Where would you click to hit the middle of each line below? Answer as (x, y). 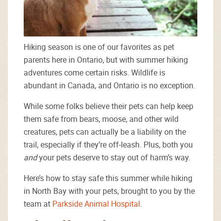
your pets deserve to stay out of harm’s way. (116, 157)
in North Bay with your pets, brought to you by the (109, 191)
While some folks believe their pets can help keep (109, 106)
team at (38, 204)
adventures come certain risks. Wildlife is (94, 73)
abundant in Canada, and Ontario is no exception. (110, 85)
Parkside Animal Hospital (96, 204)
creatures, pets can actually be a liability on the (105, 132)
